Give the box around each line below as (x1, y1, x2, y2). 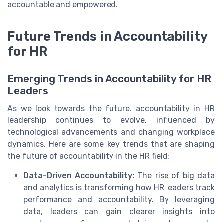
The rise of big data (134, 171, 215, 181)
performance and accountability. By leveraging (23, 195, 215, 205)
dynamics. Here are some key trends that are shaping (7, 139, 215, 149)
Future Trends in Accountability (7, 29, 207, 44)
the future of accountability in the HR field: (7, 151, 169, 161)
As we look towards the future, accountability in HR (7, 104, 215, 113)
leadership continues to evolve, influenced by (7, 115, 215, 125)
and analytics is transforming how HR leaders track (23, 183, 215, 193)
